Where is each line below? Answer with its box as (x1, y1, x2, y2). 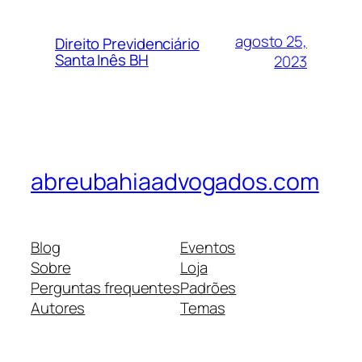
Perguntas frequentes (31, 277, 180, 299)
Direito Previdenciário (55, 32, 200, 54)
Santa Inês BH (55, 48, 149, 70)
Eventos (180, 237, 236, 259)
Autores (31, 297, 86, 319)
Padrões (180, 277, 237, 299)
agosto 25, (234, 30, 307, 52)
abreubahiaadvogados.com (31, 165, 319, 197)
